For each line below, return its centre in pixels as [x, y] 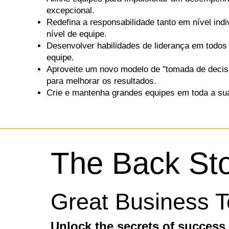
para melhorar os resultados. [101, 81]
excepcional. [70, 10]
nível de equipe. [76, 34]
